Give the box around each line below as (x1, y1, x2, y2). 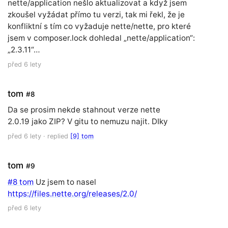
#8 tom (8, 177, 34, 187)
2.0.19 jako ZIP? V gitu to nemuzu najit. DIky (8, 117, 168, 127)
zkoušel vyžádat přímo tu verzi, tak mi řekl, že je (8, 10, 185, 20)
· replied (41, 132, 70, 140)
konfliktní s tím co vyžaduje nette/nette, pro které (8, 21, 191, 32)
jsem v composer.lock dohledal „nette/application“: (8, 33, 195, 43)
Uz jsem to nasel (34, 177, 96, 187)
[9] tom (70, 132, 94, 140)
